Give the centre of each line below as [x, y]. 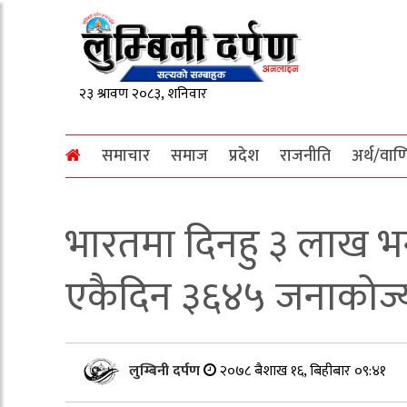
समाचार [126, 156]
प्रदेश [244, 156]
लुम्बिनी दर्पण [166, 371]
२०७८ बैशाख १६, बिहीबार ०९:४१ [303, 371]
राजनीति [305, 156]
